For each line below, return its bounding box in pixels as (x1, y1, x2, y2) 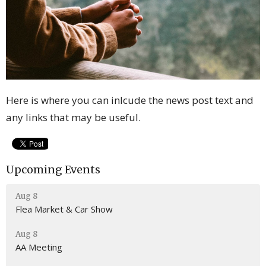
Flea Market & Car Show (15, 203, 113, 216)
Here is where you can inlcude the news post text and (6, 93, 254, 107)
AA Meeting (15, 241, 62, 254)
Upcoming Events (6, 162, 100, 176)
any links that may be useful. (6, 110, 143, 124)
